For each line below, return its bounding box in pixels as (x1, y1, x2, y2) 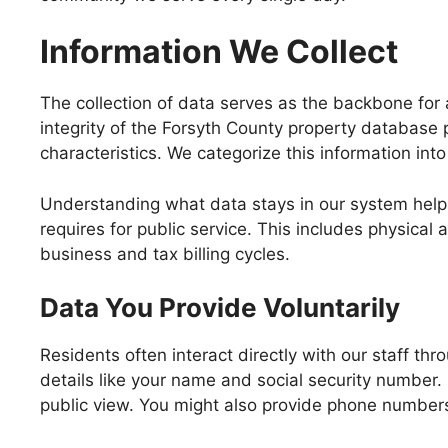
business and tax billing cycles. (40, 243, 290, 264)
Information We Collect (40, 32, 398, 71)
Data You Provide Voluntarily (40, 292, 400, 323)
